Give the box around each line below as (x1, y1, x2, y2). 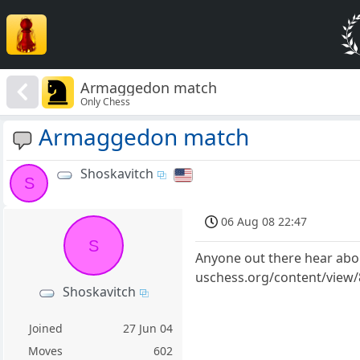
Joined (28, 321, 63, 337)
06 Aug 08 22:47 (221, 214, 308, 230)
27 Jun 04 (123, 321, 174, 337)
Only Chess (80, 94, 131, 108)
